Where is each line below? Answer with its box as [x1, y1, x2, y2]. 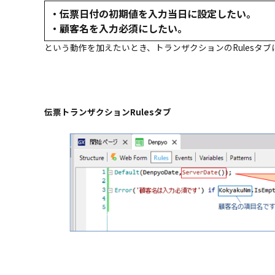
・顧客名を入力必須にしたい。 [50, 20, 199, 36]
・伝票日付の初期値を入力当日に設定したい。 [50, 6, 256, 21]
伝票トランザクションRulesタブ [44, 105, 171, 118]
